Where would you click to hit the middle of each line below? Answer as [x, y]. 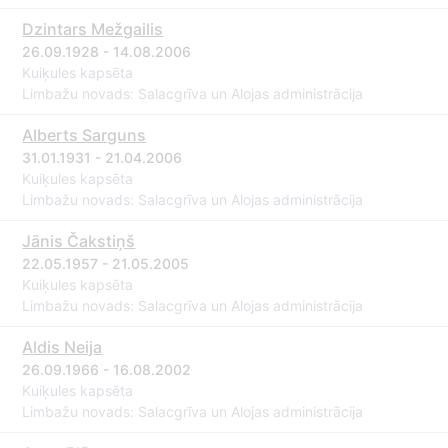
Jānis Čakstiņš [79, 241]
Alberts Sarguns [84, 135]
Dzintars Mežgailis [93, 29]
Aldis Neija [62, 347]
